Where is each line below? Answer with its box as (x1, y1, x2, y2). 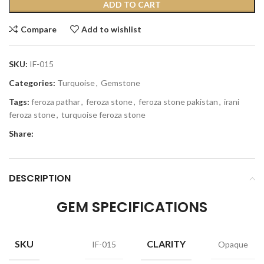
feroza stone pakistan (138, 97, 218, 107)
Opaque (218, 239, 248, 249)
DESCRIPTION (9, 171, 71, 185)
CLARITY (147, 238, 186, 249)
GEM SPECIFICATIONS (57, 197, 207, 217)
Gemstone (101, 78, 140, 88)
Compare (20, 24, 57, 34)
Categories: (9, 78, 55, 88)
